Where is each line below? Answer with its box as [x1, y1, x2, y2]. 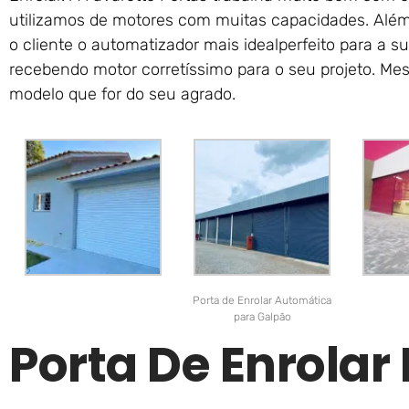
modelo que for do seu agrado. [9, 83, 236, 104]
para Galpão [233, 309, 291, 323]
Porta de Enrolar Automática [193, 293, 332, 307]
